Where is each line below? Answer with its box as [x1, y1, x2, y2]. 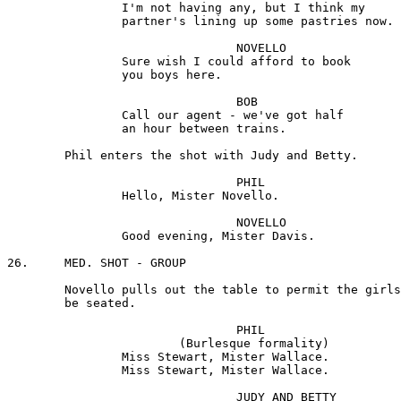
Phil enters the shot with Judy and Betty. [7, 149, 64, 163]
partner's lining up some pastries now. [7, 14, 122, 29]
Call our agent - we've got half [7, 108, 122, 123]
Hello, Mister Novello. [7, 189, 122, 203]
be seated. [7, 296, 64, 311]
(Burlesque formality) [7, 337, 179, 351]
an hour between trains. [7, 122, 122, 136]
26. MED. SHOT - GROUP [7, 256, 29, 270]
